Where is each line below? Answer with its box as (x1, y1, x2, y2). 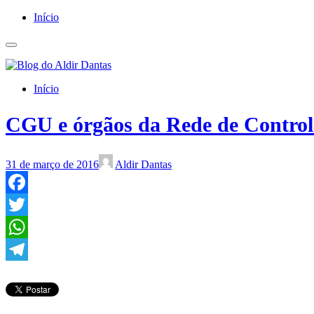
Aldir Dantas (115, 158, 172, 170)
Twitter (6, 220, 37, 233)
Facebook (6, 198, 49, 210)
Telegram (6, 265, 47, 278)
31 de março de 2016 (6, 158, 99, 170)
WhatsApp (6, 243, 53, 255)
